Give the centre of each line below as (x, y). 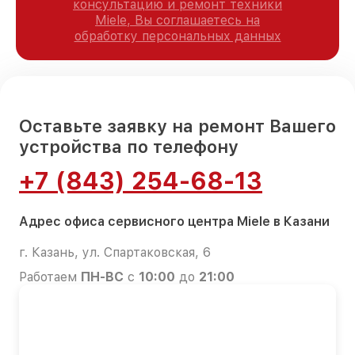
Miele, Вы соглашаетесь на (177, 20)
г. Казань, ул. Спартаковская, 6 (115, 252)
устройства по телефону (129, 146)
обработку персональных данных (177, 36)
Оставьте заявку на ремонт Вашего (177, 126)
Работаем (50, 277)
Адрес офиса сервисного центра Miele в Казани (174, 221)
